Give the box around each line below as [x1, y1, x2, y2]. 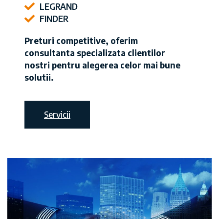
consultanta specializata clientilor [24, 47, 165, 59]
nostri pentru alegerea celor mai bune [24, 60, 180, 71]
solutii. [24, 72, 54, 83]
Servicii [44, 109, 70, 120]
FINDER [40, 13, 69, 24]
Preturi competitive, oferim [24, 35, 138, 46]
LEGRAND [40, 1, 78, 12]
